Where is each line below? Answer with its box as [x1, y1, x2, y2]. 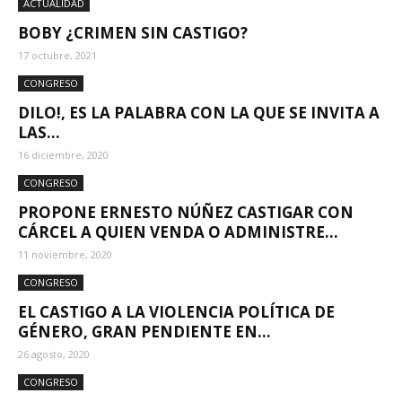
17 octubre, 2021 [18, 48, 97, 62]
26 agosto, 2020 [18, 346, 90, 361]
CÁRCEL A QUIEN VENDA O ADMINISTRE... [18, 221, 338, 242]
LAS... [18, 121, 60, 143]
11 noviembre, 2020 [18, 247, 112, 261]
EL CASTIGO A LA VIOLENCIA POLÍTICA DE [18, 301, 335, 322]
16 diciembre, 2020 [18, 147, 109, 162]
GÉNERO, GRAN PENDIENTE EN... [18, 320, 271, 342]
